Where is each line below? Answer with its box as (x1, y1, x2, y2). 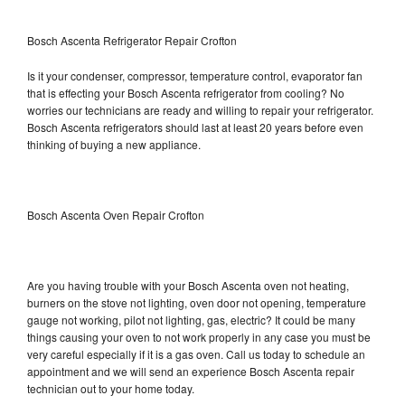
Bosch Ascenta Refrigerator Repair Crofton (27, 32, 237, 48)
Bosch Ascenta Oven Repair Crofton (27, 206, 204, 222)
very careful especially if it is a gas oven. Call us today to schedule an (27, 345, 365, 362)
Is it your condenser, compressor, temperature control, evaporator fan (27, 67, 363, 83)
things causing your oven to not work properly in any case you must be (27, 328, 371, 344)
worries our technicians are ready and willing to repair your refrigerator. (27, 101, 373, 118)
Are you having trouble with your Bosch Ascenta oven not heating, (27, 277, 349, 293)
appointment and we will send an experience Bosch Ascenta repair (27, 363, 354, 379)
